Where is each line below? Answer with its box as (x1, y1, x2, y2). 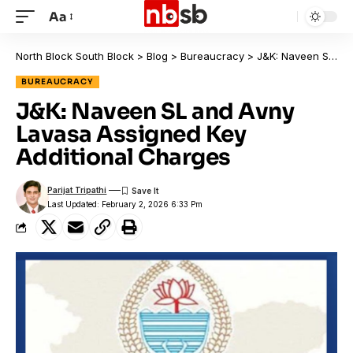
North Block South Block (16, 50, 134, 62)
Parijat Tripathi (47, 185, 107, 195)
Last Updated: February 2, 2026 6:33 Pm (47, 199, 203, 209)
